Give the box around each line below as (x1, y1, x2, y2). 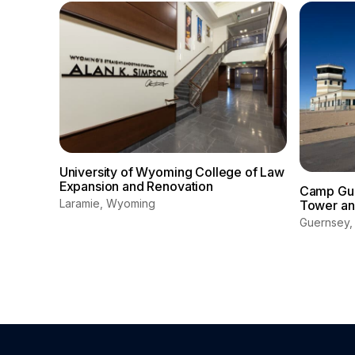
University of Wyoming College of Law (59, 164, 284, 181)
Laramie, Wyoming (59, 197, 155, 211)
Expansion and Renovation (59, 178, 213, 195)
